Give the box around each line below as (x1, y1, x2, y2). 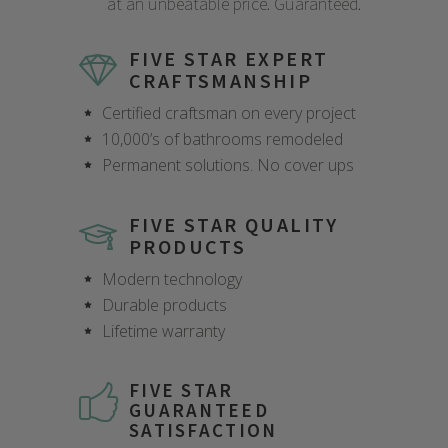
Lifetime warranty (102, 319, 225, 342)
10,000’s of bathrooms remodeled (102, 127, 343, 150)
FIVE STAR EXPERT (129, 45, 329, 71)
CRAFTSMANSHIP (129, 67, 313, 93)
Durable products (102, 293, 227, 316)
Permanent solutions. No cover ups (102, 153, 354, 176)
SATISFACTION (129, 418, 278, 443)
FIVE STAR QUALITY (129, 211, 339, 237)
